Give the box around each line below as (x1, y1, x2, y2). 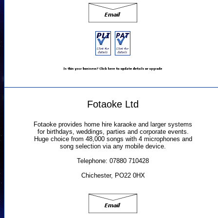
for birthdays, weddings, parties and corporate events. (37, 128, 189, 136)
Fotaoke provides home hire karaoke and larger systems (34, 121, 192, 128)
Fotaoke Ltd (87, 98, 139, 109)
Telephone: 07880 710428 (77, 157, 149, 165)
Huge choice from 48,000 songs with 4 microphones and (34, 135, 192, 143)
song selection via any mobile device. (60, 143, 166, 150)
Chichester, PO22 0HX (81, 172, 145, 180)
